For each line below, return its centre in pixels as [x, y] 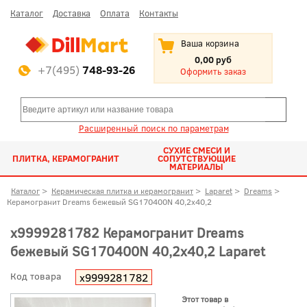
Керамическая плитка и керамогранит [122, 191]
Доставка [72, 13]
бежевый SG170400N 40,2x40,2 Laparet [138, 251]
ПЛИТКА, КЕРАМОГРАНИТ [65, 158]
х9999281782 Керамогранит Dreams [127, 232]
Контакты [159, 13]
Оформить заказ [213, 71]
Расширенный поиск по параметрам [153, 128]
